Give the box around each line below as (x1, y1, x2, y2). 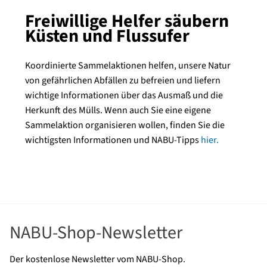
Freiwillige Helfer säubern (25, 8, 229, 34)
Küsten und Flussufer (25, 23, 190, 49)
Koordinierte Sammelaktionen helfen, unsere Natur (25, 59, 231, 72)
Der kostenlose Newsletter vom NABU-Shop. (10, 253, 185, 266)
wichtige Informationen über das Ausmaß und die (25, 89, 223, 102)
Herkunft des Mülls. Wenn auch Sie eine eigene (25, 104, 211, 117)
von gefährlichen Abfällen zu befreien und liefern (25, 74, 221, 87)
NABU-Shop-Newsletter (10, 220, 182, 246)
